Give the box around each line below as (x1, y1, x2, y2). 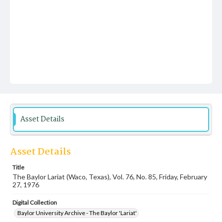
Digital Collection (12, 199, 57, 206)
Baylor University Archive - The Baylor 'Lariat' (17, 209, 137, 217)
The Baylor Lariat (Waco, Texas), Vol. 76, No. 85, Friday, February (12, 172, 207, 181)
